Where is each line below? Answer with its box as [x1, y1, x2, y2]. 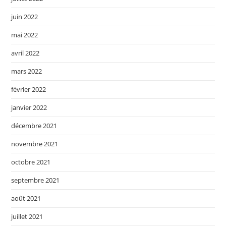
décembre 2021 [11, 121, 58, 131]
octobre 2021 [11, 157, 51, 167]
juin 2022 [11, 12, 38, 22]
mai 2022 [11, 30, 38, 40]
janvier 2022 [11, 103, 47, 112]
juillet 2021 [11, 212, 43, 221]
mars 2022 [11, 67, 42, 76]
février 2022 [11, 85, 46, 94]
